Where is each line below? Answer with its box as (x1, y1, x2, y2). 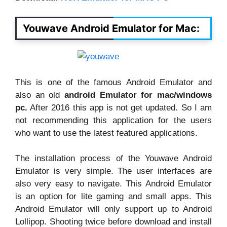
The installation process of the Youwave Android (15, 154, 212, 164)
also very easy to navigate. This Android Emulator (15, 179, 212, 189)
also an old (15, 90, 64, 100)
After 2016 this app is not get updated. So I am (27, 102, 212, 112)
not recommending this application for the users (15, 115, 212, 125)
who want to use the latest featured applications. (15, 128, 200, 138)
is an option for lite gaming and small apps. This (15, 192, 212, 202)
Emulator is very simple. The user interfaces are (15, 166, 212, 176)
